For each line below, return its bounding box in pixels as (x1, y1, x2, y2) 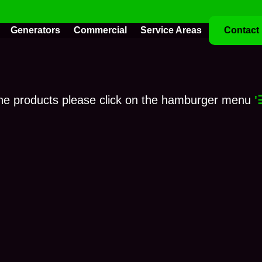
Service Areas (140, 25, 202, 35)
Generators (11, 25, 60, 35)
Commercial (74, 25, 127, 35)
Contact (224, 25, 259, 35)
